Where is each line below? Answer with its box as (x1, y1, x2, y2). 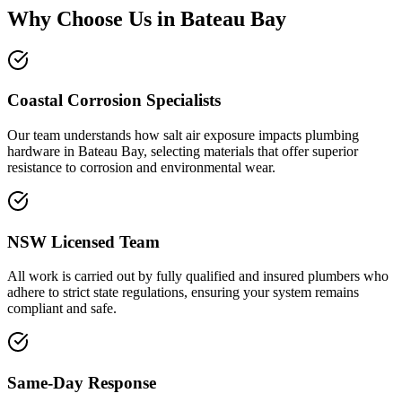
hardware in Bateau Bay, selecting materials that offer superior (7, 143, 358, 159)
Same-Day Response (7, 373, 156, 393)
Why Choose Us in (7, 6, 180, 31)
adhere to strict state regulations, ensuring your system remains (7, 284, 359, 301)
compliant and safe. (7, 301, 117, 317)
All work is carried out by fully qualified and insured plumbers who (7, 268, 389, 284)
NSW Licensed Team (7, 232, 160, 251)
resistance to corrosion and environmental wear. (7, 159, 275, 175)
